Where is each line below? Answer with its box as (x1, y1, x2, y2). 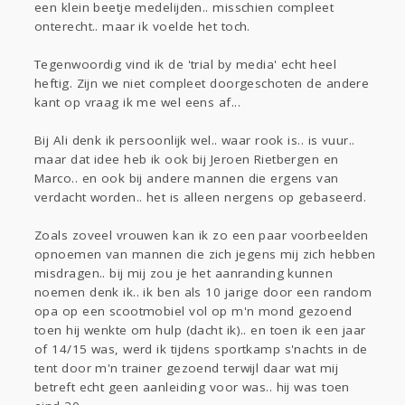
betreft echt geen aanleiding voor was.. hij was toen (34, 379, 350, 396)
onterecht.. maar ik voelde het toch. (34, 18, 250, 35)
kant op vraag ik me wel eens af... (34, 94, 240, 111)
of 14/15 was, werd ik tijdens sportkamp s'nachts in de (34, 341, 368, 358)
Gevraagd (24, 8, 77, 22)
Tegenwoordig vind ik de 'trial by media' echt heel (34, 56, 337, 73)
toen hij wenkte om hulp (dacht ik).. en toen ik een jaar (34, 322, 366, 339)
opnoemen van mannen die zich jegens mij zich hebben (34, 246, 376, 263)
